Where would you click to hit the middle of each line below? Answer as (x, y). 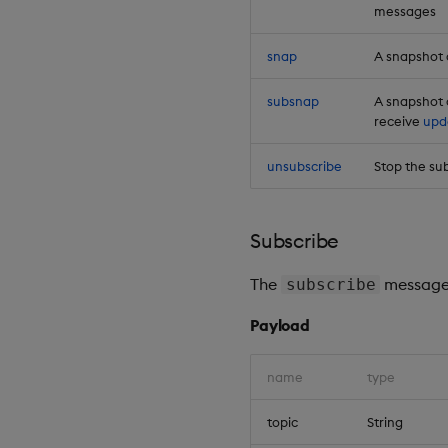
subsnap (293, 101)
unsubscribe (304, 166)
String (385, 422)
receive (398, 121)
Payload (280, 325)
